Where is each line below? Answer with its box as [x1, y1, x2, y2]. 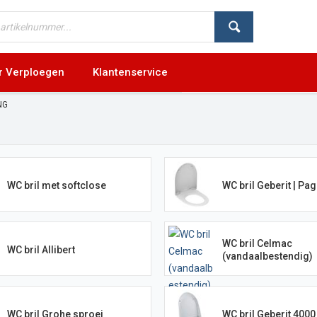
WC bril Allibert [6, 243, 75, 255]
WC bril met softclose [6, 179, 106, 191]
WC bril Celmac [221, 237, 292, 249]
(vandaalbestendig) [221, 250, 313, 262]
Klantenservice [93, 66, 168, 79]
